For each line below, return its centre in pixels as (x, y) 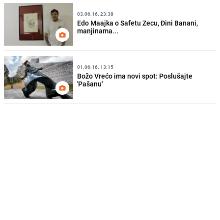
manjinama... (98, 30)
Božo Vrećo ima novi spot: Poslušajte (135, 76)
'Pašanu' (90, 83)
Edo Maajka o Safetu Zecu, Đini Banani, (138, 23)
